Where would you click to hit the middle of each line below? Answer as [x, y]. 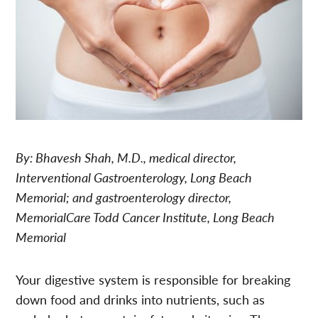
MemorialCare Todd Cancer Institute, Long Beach [146, 216]
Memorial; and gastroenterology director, [124, 197]
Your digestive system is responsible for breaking [153, 279]
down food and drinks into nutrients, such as [141, 299]
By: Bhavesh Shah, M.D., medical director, [126, 157]
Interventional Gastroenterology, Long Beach [134, 177]
